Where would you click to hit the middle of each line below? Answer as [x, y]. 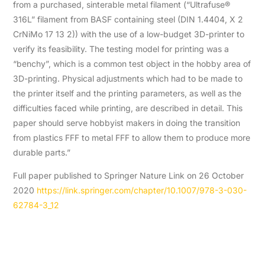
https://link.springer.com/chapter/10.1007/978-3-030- [142, 190]
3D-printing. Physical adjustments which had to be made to [128, 78]
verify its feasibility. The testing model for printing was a [121, 49]
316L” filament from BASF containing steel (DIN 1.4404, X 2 [128, 19]
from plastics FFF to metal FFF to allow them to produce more [132, 138]
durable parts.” [42, 152]
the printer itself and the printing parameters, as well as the [127, 93]
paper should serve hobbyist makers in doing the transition [127, 123]
